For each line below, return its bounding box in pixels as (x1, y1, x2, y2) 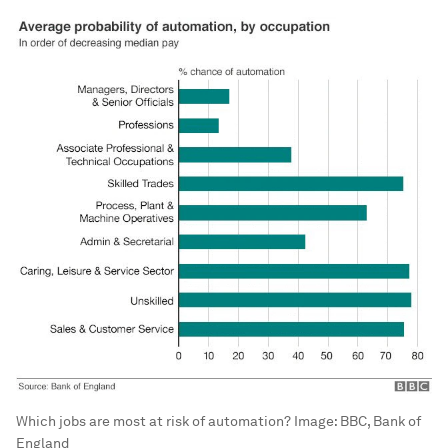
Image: (291, 412, 340, 429)
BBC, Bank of (340, 412, 421, 429)
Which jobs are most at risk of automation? (16, 412, 291, 429)
